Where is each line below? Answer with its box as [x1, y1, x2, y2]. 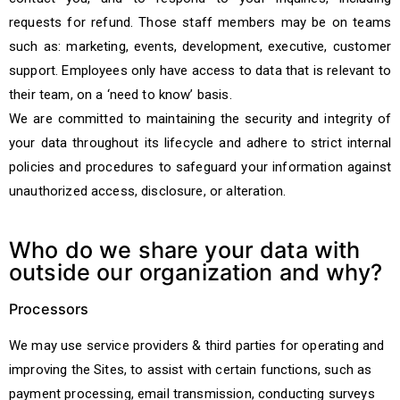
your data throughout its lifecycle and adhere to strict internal [9, 135, 391, 151]
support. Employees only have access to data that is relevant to [9, 62, 391, 79]
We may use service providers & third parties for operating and [9, 337, 385, 354]
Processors [9, 300, 89, 318]
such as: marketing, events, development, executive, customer [9, 38, 391, 54]
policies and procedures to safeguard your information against [9, 159, 391, 175]
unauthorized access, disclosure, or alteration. [9, 183, 287, 199]
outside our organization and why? [9, 259, 382, 286]
